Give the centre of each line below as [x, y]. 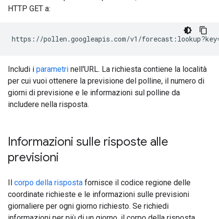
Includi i [22, 69]
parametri [52, 69]
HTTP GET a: [29, 9]
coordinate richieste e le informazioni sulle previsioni [99, 194]
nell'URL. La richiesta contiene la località [138, 69]
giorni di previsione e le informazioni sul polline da [94, 93]
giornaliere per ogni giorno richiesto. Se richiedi [88, 206]
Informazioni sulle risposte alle [88, 142]
